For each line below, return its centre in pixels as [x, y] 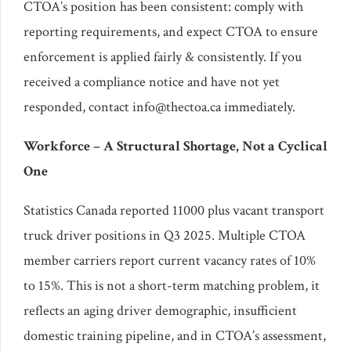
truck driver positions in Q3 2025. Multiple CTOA [165, 235]
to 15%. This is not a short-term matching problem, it [172, 285]
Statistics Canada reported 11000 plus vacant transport [174, 210]
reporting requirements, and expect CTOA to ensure [171, 31]
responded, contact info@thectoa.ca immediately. [159, 107]
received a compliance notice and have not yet [152, 81]
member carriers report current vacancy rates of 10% [170, 260]
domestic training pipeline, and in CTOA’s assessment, [175, 335]
